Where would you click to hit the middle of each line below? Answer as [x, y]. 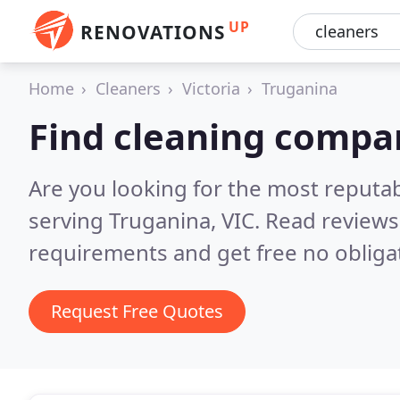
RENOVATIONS [153, 32]
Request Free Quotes [137, 311]
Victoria [211, 88]
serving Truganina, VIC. [147, 220]
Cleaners [128, 88]
